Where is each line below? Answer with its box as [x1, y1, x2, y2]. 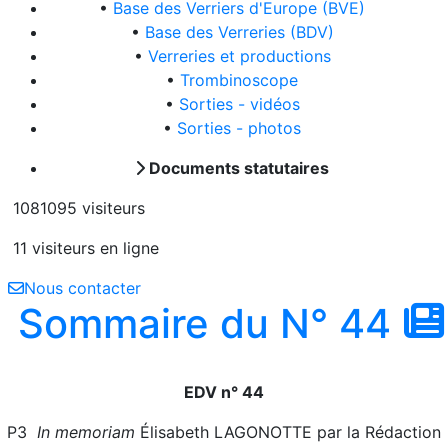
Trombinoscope [180, 70, 298, 90]
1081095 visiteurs [8, 198, 145, 218]
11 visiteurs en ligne [8, 238, 159, 258]
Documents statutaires [145, 158, 329, 178]
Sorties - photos [177, 118, 301, 138]
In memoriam [37, 422, 140, 442]
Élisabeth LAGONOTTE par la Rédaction [140, 422, 441, 442]
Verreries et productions [147, 46, 331, 66]
